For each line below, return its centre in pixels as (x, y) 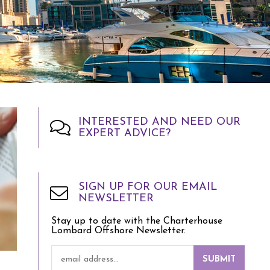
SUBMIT (219, 259)
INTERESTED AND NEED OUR (159, 122)
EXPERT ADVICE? (124, 133)
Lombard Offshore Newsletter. (118, 231)
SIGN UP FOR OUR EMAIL (148, 187)
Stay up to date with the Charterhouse (137, 221)
